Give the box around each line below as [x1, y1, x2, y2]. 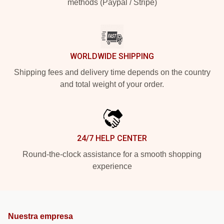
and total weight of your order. [60, 80, 164, 88]
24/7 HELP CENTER [77, 133, 147, 143]
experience [92, 162, 132, 170]
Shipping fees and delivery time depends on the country [13, 68, 210, 76]
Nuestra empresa [8, 212, 73, 220]
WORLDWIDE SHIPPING [70, 51, 154, 61]
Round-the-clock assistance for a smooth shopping [22, 150, 201, 158]
